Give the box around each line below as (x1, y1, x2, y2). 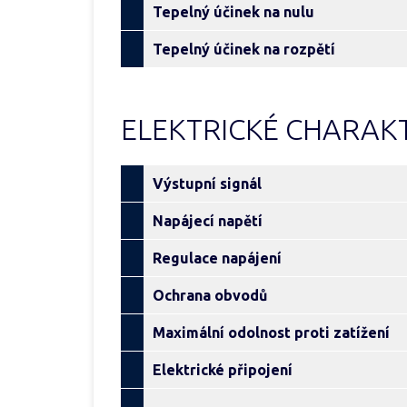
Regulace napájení (153, 250, 282, 266)
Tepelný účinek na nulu (153, 4, 314, 20)
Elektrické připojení (153, 362, 293, 378)
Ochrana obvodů (153, 287, 267, 303)
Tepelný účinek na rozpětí (153, 41, 335, 57)
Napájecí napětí (153, 213, 263, 229)
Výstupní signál (153, 175, 262, 192)
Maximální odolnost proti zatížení (153, 324, 390, 341)
